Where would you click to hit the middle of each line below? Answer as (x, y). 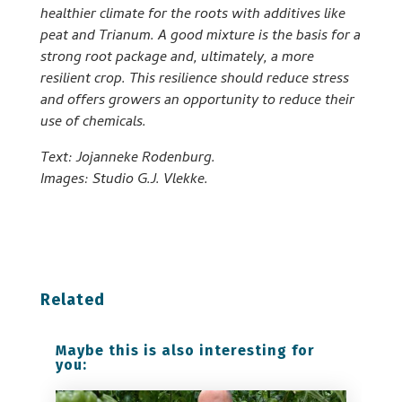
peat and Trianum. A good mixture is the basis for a (200, 37)
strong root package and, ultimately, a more (177, 59)
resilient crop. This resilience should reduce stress (194, 80)
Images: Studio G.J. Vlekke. (124, 181)
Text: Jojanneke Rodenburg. (127, 159)
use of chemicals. (93, 123)
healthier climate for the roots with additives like (192, 16)
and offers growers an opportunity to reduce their (197, 102)
